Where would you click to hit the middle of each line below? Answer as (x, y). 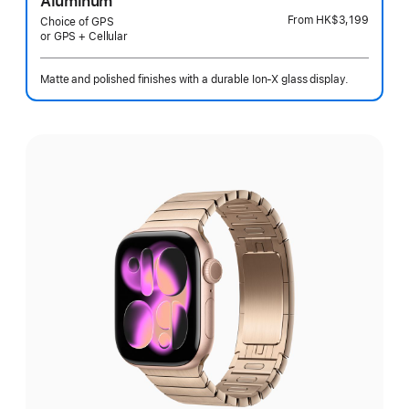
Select (48, 132)
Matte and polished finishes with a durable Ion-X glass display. (195, 79)
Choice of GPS (77, 22)
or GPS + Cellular (84, 37)
